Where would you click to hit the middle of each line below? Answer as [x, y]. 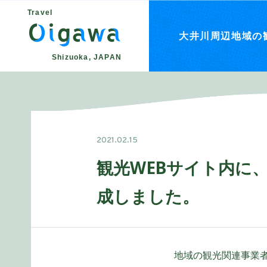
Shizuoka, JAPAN [87, 57]
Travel [40, 13]
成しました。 [148, 196]
